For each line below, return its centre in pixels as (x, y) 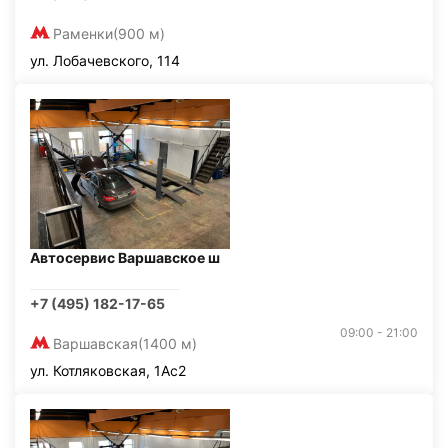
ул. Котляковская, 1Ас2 (108, 370)
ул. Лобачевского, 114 (105, 60)
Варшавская (95, 343)
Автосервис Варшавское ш (125, 257)
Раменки (83, 33)
